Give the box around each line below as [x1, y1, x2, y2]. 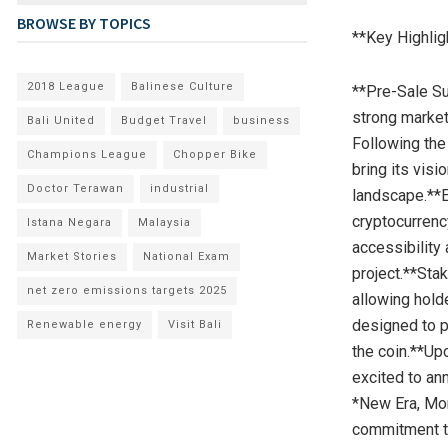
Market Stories [27, 250, 117, 264]
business [233, 114, 290, 128]
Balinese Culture [131, 80, 234, 94]
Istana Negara [27, 216, 112, 230]
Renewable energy [27, 318, 142, 332]
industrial [150, 182, 209, 196]
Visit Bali [168, 318, 222, 332]
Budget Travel [121, 114, 207, 128]
